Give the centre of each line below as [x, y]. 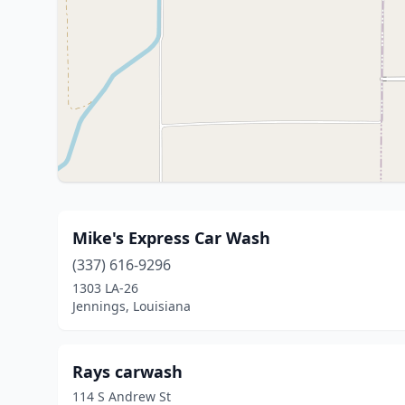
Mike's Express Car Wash [171, 238]
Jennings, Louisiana [132, 306]
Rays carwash [127, 372]
